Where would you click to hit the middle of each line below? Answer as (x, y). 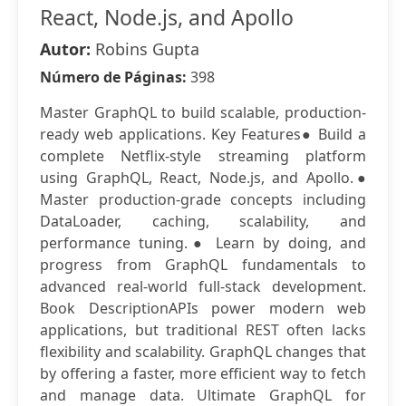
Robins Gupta (147, 49)
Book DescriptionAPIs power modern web (203, 308)
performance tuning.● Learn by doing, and (203, 243)
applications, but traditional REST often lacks (203, 330)
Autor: (68, 49)
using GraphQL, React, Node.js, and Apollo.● (203, 178)
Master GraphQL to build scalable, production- (203, 112)
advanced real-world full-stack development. (203, 286)
